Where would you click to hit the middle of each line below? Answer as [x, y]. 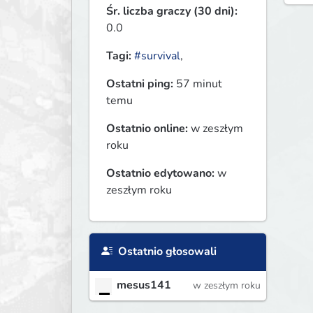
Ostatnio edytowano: [160, 174]
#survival [157, 56]
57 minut [198, 84]
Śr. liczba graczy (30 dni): [172, 12]
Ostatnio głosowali [166, 252]
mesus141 [144, 285]
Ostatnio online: [147, 129]
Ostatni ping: [140, 84]
